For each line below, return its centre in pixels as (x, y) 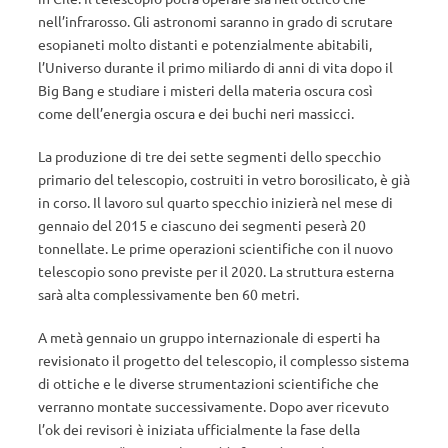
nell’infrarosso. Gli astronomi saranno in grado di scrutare (215, 21)
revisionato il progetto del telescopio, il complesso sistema (223, 360)
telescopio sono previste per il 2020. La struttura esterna (216, 271)
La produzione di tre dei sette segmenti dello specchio (209, 156)
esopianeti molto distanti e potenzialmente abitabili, (205, 44)
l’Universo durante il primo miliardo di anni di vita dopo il (215, 67)
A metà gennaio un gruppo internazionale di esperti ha (209, 337)
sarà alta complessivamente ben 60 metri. (168, 294)
